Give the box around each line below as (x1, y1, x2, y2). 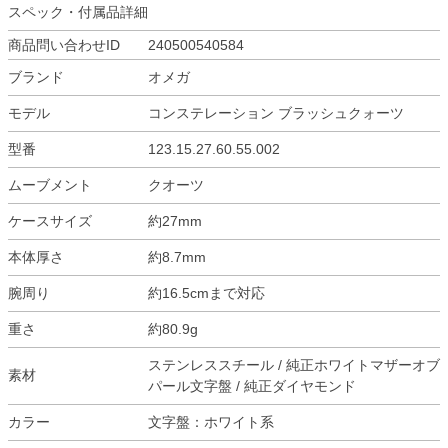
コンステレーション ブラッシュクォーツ (148, 105, 404, 121)
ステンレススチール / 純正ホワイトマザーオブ (148, 357, 440, 373)
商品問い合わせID (8, 37, 120, 53)
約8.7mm (148, 249, 206, 265)
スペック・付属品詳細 (8, 4, 148, 20)
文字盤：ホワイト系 (148, 414, 274, 430)
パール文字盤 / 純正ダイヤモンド (148, 378, 356, 394)
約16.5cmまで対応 (148, 285, 265, 301)
